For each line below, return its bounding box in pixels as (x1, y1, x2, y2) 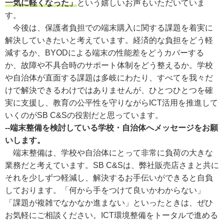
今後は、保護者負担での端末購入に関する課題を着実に (5, 23, 213, 32)
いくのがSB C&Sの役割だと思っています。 (5, 110, 163, 119)
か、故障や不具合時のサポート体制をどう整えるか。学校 (5, 60, 213, 69)
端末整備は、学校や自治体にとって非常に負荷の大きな (5, 148, 213, 157)
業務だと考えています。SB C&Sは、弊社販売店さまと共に (5, 160, 219, 169)
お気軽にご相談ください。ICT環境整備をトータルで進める (5, 210, 218, 219)
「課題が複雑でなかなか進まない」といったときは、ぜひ (5, 198, 213, 207)
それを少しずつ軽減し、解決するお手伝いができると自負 (5, 173, 213, 182)
